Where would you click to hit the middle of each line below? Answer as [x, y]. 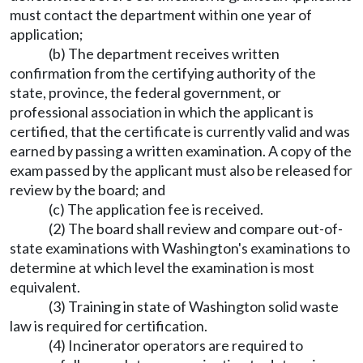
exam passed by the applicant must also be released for [181, 170]
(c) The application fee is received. [156, 209]
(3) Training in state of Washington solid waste [194, 306]
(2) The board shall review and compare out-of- [196, 228]
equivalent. [45, 287]
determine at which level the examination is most [162, 267]
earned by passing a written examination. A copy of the [181, 151]
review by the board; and [88, 190]
